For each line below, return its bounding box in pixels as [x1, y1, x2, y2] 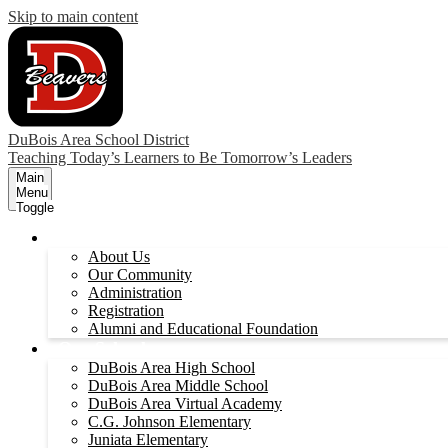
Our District [58, 227, 153, 247]
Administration [88, 284, 182, 301]
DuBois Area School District [8, 131, 189, 148]
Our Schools [58, 338, 153, 358]
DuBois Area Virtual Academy [88, 395, 282, 412]
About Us [88, 248, 150, 265]
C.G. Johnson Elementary [88, 413, 251, 430]
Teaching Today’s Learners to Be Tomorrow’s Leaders [8, 149, 352, 166]
